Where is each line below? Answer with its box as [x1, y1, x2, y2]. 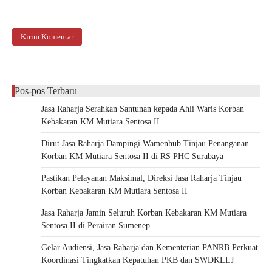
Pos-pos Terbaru [15, 86, 77, 97]
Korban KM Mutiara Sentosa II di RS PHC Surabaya [41, 152, 223, 161]
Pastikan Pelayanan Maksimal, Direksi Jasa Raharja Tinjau [41, 174, 242, 183]
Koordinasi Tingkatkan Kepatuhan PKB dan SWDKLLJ [41, 256, 234, 265]
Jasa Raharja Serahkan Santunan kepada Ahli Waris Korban [41, 104, 244, 114]
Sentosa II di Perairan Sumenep [41, 221, 150, 231]
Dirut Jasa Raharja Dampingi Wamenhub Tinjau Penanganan [41, 139, 249, 149]
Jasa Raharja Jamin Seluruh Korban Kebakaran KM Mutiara [41, 208, 246, 218]
